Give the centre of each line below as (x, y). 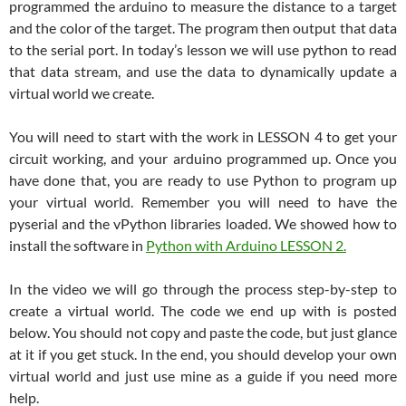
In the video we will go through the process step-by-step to (203, 289)
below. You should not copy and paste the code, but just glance (203, 333)
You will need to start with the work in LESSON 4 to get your (203, 137)
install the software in (77, 246)
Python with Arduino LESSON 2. (246, 246)
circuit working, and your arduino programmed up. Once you (203, 159)
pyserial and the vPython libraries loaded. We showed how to (203, 224)
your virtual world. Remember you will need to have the (203, 202)
